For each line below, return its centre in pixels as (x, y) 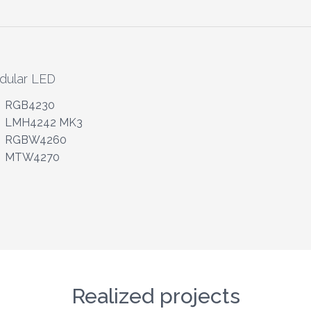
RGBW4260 (35, 140)
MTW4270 (32, 157)
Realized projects (155, 296)
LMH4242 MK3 (43, 122)
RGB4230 (30, 105)
